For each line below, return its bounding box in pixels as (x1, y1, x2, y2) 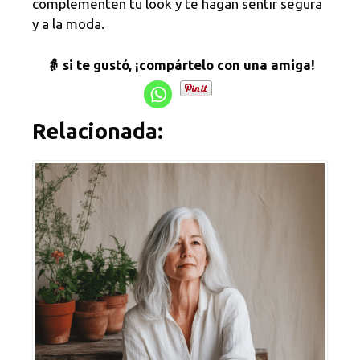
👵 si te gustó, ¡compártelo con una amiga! (45, 56, 315, 72)
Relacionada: (32, 119, 163, 144)
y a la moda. (32, 16, 104, 32)
